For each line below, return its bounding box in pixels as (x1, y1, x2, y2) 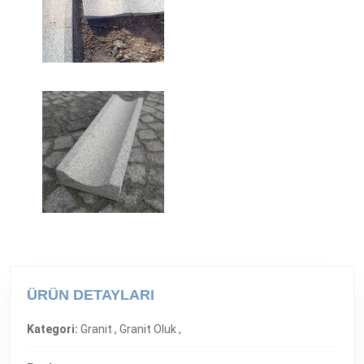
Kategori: (27, 322, 78, 336)
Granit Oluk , (119, 322, 181, 336)
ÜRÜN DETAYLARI (27, 286, 154, 303)
